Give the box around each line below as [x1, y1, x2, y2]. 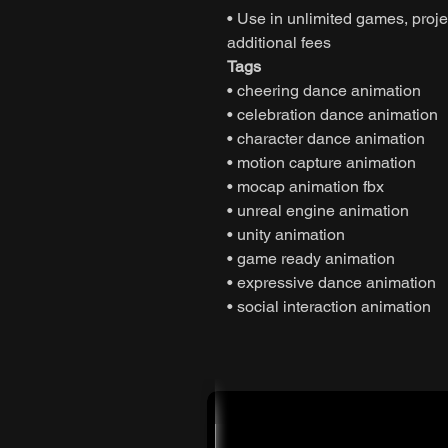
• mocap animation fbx [227, 176, 384, 196]
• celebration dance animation [227, 104, 438, 124]
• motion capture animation [227, 152, 416, 172]
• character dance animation [227, 128, 425, 148]
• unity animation [227, 224, 345, 244]
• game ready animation [227, 248, 395, 268]
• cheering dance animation [227, 80, 421, 100]
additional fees [227, 32, 331, 52]
